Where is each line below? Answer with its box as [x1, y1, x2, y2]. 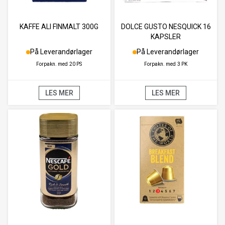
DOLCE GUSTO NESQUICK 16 [121, 23, 211, 31]
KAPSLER [151, 33, 181, 41]
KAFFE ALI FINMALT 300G [20, 23, 99, 31]
